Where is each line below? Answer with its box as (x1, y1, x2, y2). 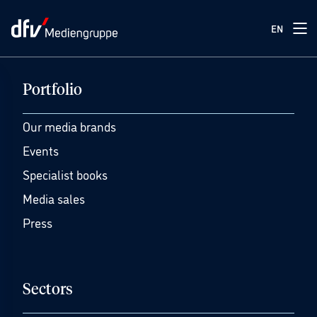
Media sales (23, 190, 85, 207)
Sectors (23, 282, 73, 298)
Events (23, 142, 59, 158)
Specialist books (23, 166, 108, 183)
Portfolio (23, 83, 82, 98)
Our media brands (23, 117, 116, 134)
